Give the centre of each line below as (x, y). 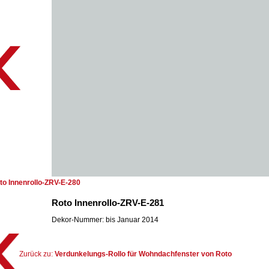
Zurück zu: (37, 254)
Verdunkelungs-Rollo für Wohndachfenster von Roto (143, 254)
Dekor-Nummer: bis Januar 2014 (105, 220)
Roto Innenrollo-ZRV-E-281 (108, 202)
